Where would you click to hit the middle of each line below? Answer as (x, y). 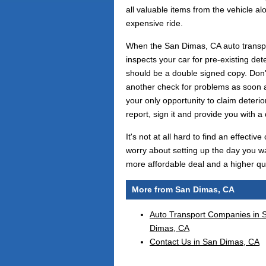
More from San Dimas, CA (183, 189)
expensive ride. (154, 23)
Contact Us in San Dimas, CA (205, 242)
